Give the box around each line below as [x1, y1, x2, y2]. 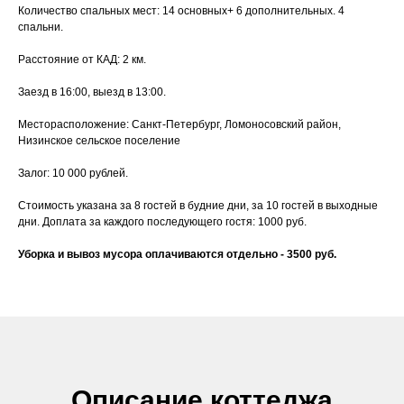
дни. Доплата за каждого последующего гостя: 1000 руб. [18, 216, 307, 229]
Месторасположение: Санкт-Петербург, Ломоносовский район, [18, 118, 341, 132]
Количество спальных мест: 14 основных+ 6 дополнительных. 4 [18, 5, 344, 18]
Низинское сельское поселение [18, 134, 180, 148]
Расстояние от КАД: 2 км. [18, 53, 146, 67]
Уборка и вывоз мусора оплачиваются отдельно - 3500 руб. [18, 248, 336, 262]
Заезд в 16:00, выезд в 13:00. [18, 86, 166, 99]
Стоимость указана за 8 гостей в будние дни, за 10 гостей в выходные [18, 199, 378, 213]
